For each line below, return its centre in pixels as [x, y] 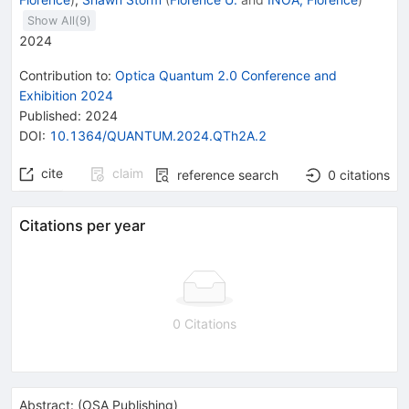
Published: [50, 115]
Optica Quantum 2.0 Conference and [226, 75]
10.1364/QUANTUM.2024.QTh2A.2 [158, 135]
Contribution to [63, 75]
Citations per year [82, 225]
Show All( [54, 20]
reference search [228, 174]
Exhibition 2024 [66, 95]
